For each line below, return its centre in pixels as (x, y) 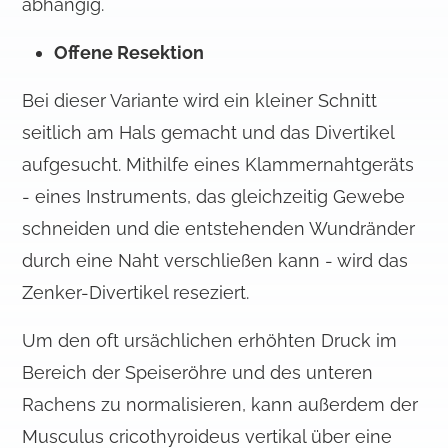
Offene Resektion (129, 53)
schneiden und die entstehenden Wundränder (219, 229)
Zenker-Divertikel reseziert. (136, 293)
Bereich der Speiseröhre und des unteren (198, 373)
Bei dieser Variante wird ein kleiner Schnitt (200, 101)
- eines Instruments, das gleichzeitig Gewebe (214, 197)
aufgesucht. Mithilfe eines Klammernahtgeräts (218, 165)
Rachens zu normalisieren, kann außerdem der (220, 405)
